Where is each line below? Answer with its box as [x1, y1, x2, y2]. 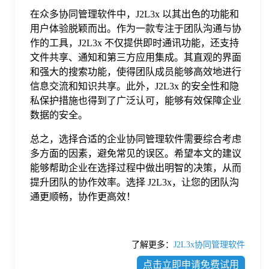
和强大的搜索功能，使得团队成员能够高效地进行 [30, 66, 241, 77]
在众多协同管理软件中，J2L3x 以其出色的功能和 [30, 8, 239, 19]
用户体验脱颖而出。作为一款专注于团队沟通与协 [30, 23, 241, 34]
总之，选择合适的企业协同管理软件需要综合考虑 [30, 133, 241, 144]
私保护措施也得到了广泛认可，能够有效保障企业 [30, 95, 241, 106]
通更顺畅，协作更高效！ [30, 191, 136, 202]
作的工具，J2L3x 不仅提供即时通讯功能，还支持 [30, 37, 239, 48]
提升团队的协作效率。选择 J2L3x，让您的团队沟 [30, 177, 239, 187]
